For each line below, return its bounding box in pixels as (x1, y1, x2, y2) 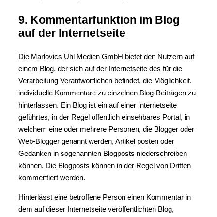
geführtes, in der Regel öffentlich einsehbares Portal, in (18, 113, 190, 121)
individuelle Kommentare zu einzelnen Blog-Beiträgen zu (18, 89, 196, 97)
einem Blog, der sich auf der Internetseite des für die (18, 64, 182, 73)
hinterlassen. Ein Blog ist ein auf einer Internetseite (18, 101, 177, 109)
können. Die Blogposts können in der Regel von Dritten (18, 161, 191, 170)
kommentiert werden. (18, 173, 85, 182)
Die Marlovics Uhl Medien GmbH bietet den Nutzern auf (18, 52, 194, 61)
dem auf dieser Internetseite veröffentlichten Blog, (18, 205, 174, 213)
